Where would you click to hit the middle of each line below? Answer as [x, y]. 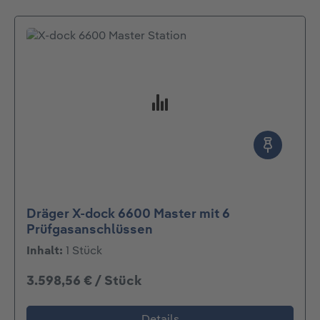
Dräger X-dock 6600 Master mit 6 [128, 215]
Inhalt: [46, 252]
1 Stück [84, 252]
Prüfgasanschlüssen [90, 230]
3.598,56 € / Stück [84, 281]
